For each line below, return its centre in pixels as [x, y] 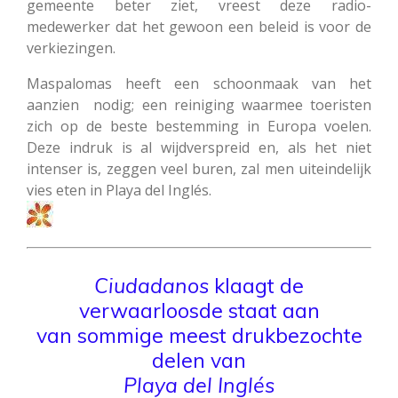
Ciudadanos [151, 285]
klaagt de [256, 285]
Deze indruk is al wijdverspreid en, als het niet [199, 147]
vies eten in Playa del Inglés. [119, 190]
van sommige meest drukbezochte [199, 335]
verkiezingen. [71, 48]
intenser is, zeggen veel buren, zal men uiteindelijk [199, 168]
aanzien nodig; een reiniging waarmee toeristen [199, 104]
